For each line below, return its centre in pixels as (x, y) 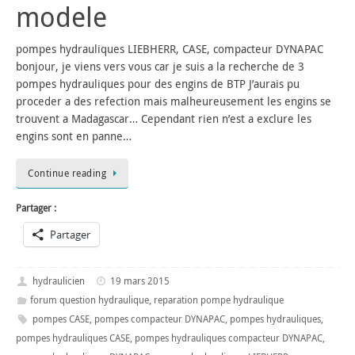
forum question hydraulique (89, 300)
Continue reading (67, 173)
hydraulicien (58, 281)
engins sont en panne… (74, 136)
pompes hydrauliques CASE (73, 338)
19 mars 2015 (140, 281)
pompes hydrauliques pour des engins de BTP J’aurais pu (158, 84)
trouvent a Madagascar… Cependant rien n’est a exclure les (164, 119)
